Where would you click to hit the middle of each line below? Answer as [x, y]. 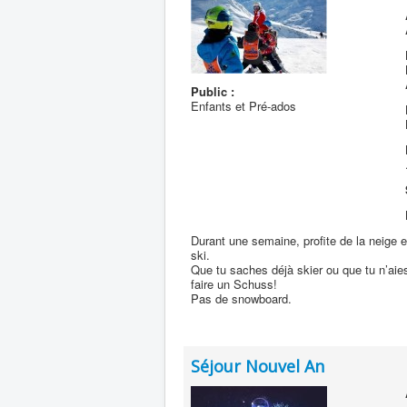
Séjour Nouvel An [258, 366]
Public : [213, 91]
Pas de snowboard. [241, 298]
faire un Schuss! [234, 284]
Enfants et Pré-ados [243, 106]
